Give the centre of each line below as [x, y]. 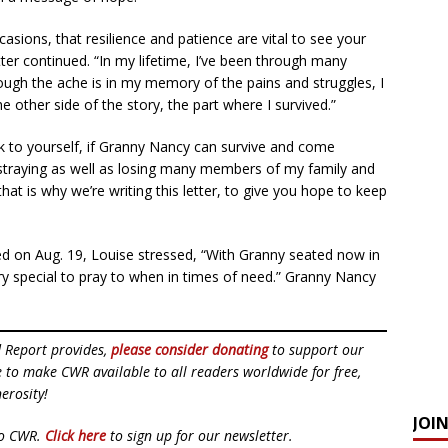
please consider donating [189, 349]
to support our [316, 349]
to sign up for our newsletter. [199, 435]
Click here [75, 435]
